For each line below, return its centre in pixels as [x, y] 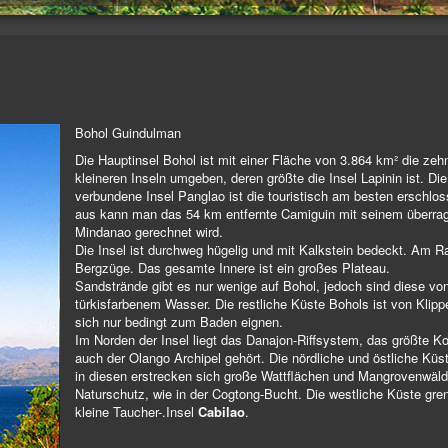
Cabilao [219, 412]
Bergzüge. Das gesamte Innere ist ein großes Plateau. [232, 268]
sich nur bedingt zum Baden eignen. [179, 322]
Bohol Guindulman [128, 133]
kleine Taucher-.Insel [134, 412]
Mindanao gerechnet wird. [149, 232]
